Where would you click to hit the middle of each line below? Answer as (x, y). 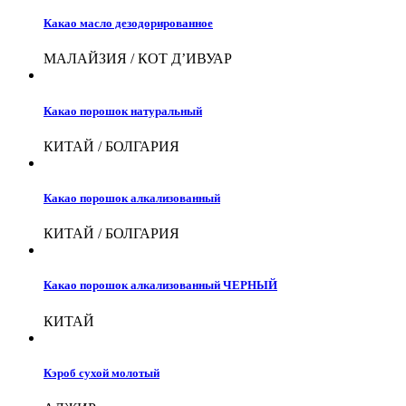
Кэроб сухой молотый (101, 372)
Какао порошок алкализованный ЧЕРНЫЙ (160, 285)
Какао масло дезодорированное (128, 24)
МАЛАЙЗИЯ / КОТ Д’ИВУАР (138, 59)
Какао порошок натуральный (123, 111)
